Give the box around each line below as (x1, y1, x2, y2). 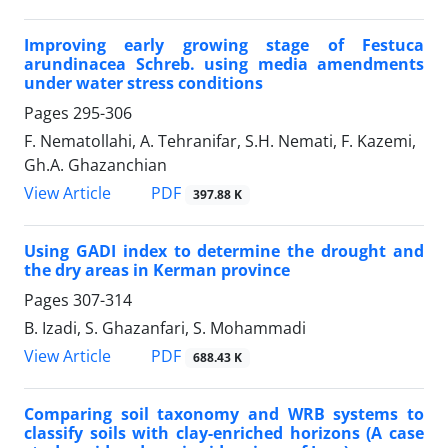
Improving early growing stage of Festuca (24, 33, 424, 56)
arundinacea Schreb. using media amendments (24, 52, 424, 75)
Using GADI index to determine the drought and (24, 240, 424, 263)
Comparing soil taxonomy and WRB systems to (24, 403, 424, 426)
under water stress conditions (24, 71, 263, 94)
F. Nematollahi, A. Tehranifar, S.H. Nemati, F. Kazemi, (24, 129, 416, 152)
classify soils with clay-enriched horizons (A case (24, 422, 424, 445)
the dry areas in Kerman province (24, 259, 290, 282)
